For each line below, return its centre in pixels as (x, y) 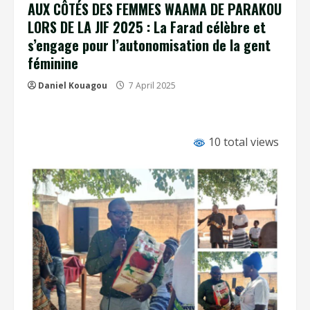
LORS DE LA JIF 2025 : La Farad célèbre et (147, 27)
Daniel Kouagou (73, 85)
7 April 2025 (152, 85)
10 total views (242, 142)
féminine (53, 63)
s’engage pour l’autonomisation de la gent (149, 45)
